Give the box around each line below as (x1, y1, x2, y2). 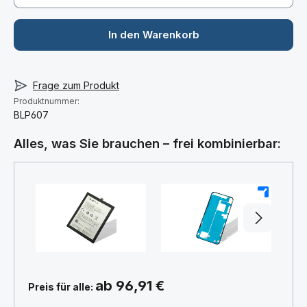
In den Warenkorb (108, 29, 199, 42)
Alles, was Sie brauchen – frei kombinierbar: (14, 135, 281, 151)
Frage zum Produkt (33, 79, 119, 92)
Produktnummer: (14, 96, 79, 106)
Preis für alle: (28, 280, 95, 293)
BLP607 (14, 108, 49, 121)
